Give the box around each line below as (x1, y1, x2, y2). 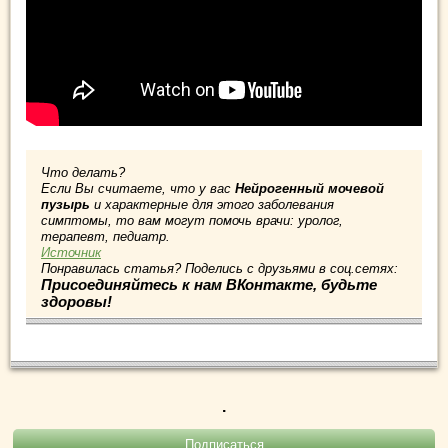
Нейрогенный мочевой (235, 181, 384, 196)
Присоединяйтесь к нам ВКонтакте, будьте (41, 276, 377, 293)
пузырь (41, 197, 90, 212)
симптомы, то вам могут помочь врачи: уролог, (41, 213, 343, 228)
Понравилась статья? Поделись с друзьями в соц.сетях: (41, 261, 398, 276)
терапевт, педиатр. (41, 229, 170, 244)
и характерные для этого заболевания (90, 197, 334, 212)
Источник (41, 245, 101, 260)
